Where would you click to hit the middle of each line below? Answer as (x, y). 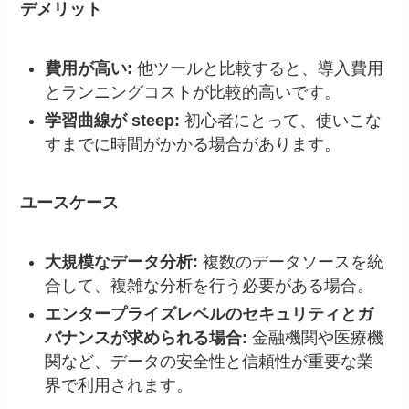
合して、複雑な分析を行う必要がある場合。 (210, 286)
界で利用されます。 (119, 385)
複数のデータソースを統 (291, 262)
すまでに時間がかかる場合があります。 (193, 144)
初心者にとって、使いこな (281, 120)
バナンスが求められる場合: (147, 337)
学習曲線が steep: (113, 120)
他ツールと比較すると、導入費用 (258, 69)
